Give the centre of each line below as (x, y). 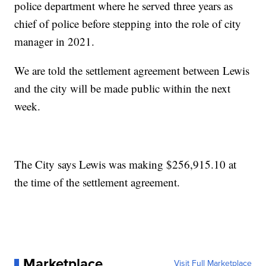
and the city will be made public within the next (123, 88)
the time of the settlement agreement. (97, 182)
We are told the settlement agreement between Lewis (132, 70)
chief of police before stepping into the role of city (128, 23)
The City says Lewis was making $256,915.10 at (126, 164)
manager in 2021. (55, 41)
